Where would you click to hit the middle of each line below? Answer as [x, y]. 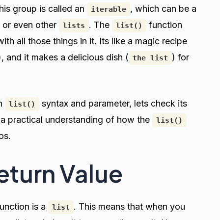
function [164, 25]
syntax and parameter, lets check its [113, 104]
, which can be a [163, 8]
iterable [109, 9]
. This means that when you [129, 207]
